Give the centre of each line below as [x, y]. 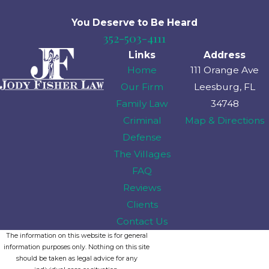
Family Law [142, 103]
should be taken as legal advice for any [77, 258]
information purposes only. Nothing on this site [77, 247]
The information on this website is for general [77, 235]
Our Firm [142, 86]
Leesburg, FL [225, 86]
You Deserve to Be [119, 22]
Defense [142, 137]
